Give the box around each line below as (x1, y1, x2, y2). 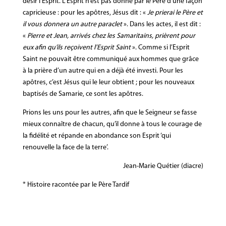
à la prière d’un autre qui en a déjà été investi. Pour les (22, 67, 183, 75)
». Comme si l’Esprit (130, 43, 190, 51)
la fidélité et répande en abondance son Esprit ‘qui (22, 132, 171, 140)
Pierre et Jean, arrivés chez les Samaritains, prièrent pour (27, 32, 195, 40)
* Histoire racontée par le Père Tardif (22, 181, 129, 189)
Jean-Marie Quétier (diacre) (123, 162, 204, 170)
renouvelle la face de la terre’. (22, 143, 108, 151)
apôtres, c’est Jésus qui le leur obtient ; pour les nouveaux (22, 78, 194, 86)
